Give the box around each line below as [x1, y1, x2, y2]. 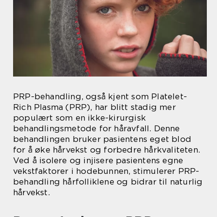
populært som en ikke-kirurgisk [13, 112, 146, 123]
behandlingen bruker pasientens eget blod [13, 134, 192, 144]
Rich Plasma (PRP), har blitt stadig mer [13, 102, 176, 112]
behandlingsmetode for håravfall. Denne [13, 123, 180, 133]
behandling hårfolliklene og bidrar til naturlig [13, 176, 203, 186]
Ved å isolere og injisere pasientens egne [13, 155, 184, 165]
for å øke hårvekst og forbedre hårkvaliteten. [13, 144, 201, 155]
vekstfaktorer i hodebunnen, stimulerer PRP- [13, 166, 200, 176]
